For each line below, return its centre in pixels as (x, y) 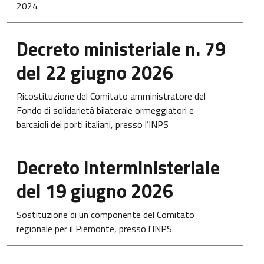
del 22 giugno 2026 (95, 72)
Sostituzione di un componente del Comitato (105, 214)
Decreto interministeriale (118, 167)
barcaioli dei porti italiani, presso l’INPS (93, 124)
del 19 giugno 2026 (95, 191)
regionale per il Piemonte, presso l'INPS (94, 229)
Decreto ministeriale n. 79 (121, 49)
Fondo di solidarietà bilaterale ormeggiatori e (105, 110)
